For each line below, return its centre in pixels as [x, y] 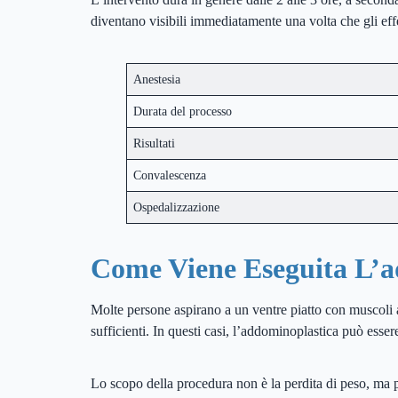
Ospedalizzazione [177, 207]
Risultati [155, 143]
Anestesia [157, 80]
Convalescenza [170, 175]
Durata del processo [183, 111]
